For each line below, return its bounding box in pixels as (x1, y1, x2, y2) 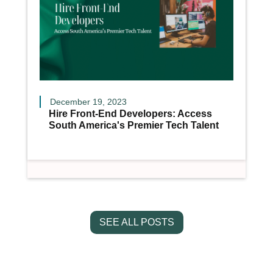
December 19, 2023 (49, 97, 127, 107)
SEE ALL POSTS (99, 217, 174, 228)
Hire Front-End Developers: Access (48, 108, 212, 119)
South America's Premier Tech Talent (48, 120, 219, 131)
